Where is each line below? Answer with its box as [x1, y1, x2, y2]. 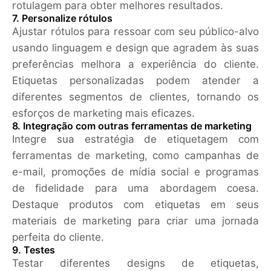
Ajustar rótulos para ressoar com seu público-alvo [12, 25, 259, 38]
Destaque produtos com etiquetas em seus [12, 198, 259, 211]
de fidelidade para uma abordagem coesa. [12, 182, 259, 195]
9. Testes [12, 244, 55, 256]
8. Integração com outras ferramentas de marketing [12, 120, 252, 132]
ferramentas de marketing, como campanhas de [12, 149, 259, 162]
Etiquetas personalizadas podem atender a [12, 74, 259, 87]
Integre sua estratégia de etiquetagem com [12, 133, 259, 146]
